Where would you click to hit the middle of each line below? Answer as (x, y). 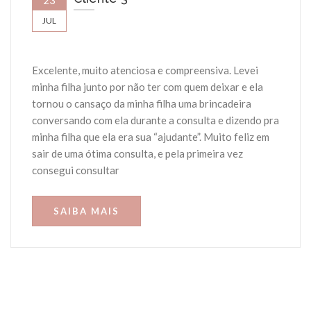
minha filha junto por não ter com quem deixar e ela (148, 87)
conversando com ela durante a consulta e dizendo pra (155, 120)
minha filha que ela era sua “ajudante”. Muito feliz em (151, 137)
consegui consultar (76, 170)
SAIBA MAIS (86, 211)
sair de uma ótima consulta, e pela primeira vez (137, 154)
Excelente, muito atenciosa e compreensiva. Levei (145, 70)
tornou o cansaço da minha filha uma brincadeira (142, 104)
